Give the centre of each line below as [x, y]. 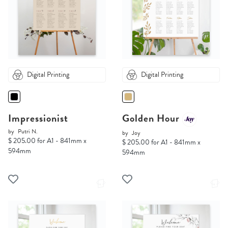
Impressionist [38, 118]
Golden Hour [152, 118]
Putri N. [28, 132]
